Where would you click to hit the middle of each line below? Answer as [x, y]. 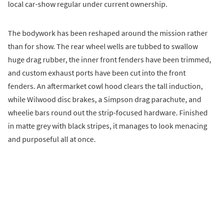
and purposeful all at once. [52, 139]
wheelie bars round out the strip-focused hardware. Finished [108, 113]
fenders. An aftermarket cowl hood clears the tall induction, [105, 86]
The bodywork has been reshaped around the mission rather [108, 33]
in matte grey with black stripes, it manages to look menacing [108, 126]
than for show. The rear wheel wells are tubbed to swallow [103, 46]
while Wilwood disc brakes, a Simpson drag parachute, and [105, 99]
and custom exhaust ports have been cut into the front [97, 73]
